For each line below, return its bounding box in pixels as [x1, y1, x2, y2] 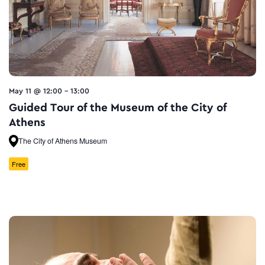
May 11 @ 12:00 [9, 88, 62, 95]
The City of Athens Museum [18, 135, 107, 147]
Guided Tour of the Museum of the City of [9, 102, 227, 114]
